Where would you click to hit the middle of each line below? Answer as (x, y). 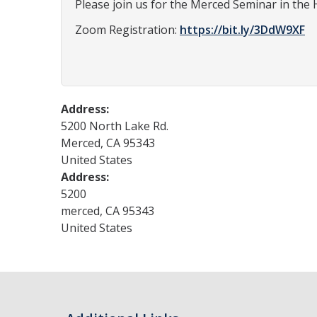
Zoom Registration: (127, 30)
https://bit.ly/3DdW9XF (242, 30)
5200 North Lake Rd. (115, 126)
